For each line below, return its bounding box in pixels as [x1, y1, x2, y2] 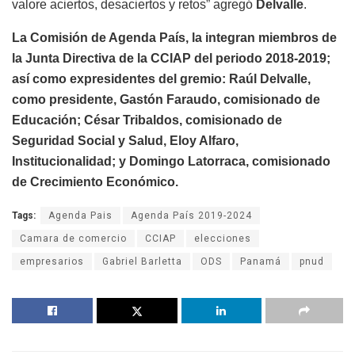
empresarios [20, 256, 84, 268]
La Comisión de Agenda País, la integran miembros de [12, 31, 337, 45]
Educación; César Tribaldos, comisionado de [12, 113, 282, 128]
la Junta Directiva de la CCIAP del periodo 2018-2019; [12, 52, 330, 66]
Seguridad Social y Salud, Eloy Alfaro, [12, 134, 239, 148]
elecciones [194, 233, 251, 245]
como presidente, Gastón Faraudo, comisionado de [12, 93, 320, 107]
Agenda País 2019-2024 [131, 210, 252, 222]
